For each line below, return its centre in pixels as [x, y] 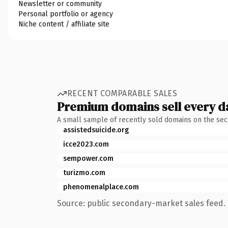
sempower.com [88, 158]
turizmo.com [84, 173]
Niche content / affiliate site [64, 24]
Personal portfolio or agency [66, 14]
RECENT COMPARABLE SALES [122, 93]
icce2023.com [86, 144]
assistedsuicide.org [96, 130]
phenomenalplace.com [101, 187]
